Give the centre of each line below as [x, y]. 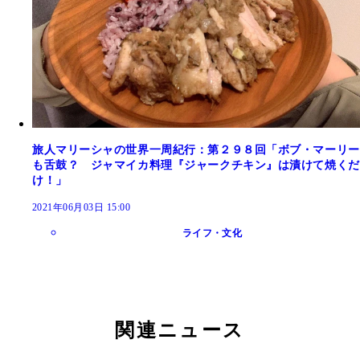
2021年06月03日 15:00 [82, 207]
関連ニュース [180, 330]
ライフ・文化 [212, 233]
